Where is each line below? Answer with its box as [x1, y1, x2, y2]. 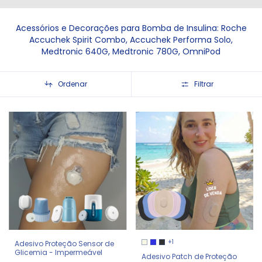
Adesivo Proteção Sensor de [15, 238, 114, 249]
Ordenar [57, 79, 87, 89]
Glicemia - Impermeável [15, 247, 102, 257]
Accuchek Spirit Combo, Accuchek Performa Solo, [29, 34, 233, 46]
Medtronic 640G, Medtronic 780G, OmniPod [42, 46, 220, 57]
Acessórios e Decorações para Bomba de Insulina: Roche [15, 22, 247, 34]
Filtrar [194, 79, 213, 89]
